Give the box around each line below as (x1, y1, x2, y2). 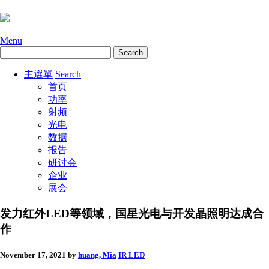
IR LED (118, 250, 145, 259)
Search (55, 68, 81, 79)
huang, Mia (78, 250, 116, 259)
